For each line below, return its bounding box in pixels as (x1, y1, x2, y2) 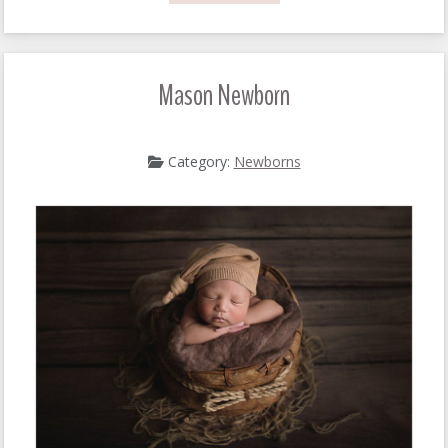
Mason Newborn (158, 74, 290, 116)
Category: (163, 151, 234, 171)
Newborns (233, 151, 301, 171)
